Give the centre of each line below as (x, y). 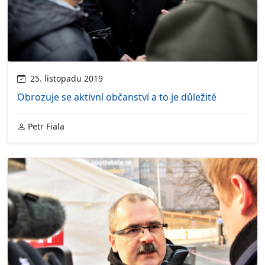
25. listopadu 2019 (64, 78)
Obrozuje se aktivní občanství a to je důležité (117, 97)
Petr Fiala (45, 126)
